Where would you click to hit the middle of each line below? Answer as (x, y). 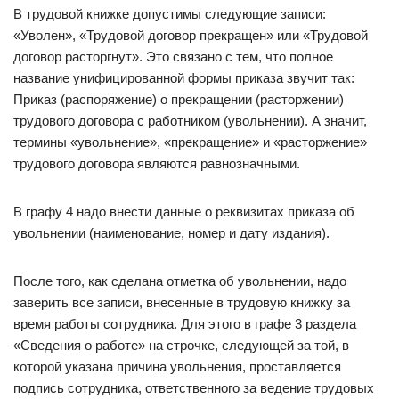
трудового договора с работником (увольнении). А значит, (190, 121)
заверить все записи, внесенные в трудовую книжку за (182, 302)
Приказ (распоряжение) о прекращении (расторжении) (179, 99)
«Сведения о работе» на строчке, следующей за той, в (181, 345)
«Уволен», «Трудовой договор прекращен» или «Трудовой (191, 35)
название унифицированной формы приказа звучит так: (184, 78)
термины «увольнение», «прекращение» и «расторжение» (190, 142)
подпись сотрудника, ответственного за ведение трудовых (194, 388)
